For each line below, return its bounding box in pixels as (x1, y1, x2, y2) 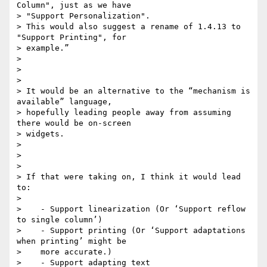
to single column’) (17, 215, 103, 225)
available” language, (17, 97, 112, 107)
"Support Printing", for (17, 33, 126, 42)
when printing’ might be (17, 237, 126, 246)
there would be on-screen (17, 119, 131, 128)
